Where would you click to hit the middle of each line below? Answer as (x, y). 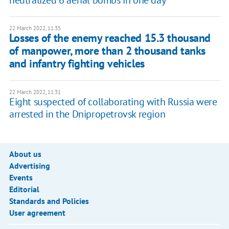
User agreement (37, 212)
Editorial (24, 189)
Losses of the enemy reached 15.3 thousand (110, 38)
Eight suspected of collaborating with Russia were (113, 101)
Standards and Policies (49, 201)
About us (25, 154)
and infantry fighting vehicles (77, 63)
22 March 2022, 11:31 (35, 92)
